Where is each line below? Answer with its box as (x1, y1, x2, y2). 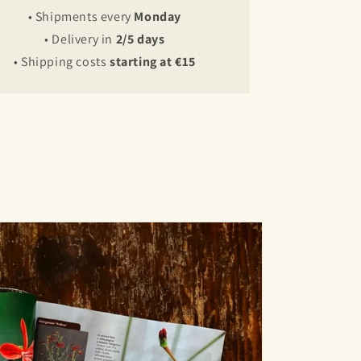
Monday (134, 7, 182, 25)
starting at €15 (109, 52, 196, 70)
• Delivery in (44, 30, 116, 48)
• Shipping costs (13, 52, 110, 70)
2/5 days (115, 30, 165, 48)
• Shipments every (27, 7, 135, 25)
